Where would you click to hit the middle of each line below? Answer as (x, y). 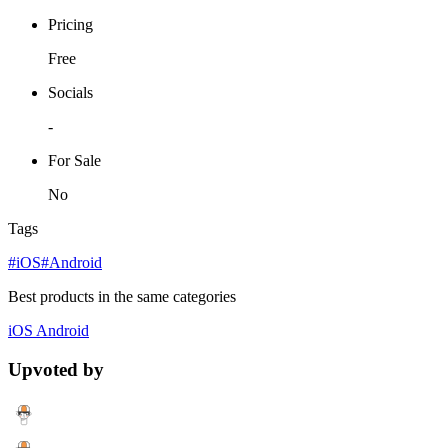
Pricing (70, 24)
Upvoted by (56, 369)
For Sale (74, 160)
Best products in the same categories (122, 296)
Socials (70, 92)
